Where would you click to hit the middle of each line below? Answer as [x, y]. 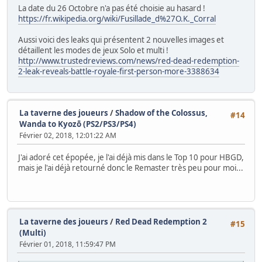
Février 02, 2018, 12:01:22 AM [68, 135]
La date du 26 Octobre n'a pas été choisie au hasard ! [112, 8]
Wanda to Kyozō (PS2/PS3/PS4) [78, 124]
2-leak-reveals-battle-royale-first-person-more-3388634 [119, 72]
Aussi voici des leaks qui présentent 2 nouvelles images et [121, 40]
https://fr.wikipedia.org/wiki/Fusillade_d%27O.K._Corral [117, 19]
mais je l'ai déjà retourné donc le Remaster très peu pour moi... [131, 168]
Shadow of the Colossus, [161, 113]
